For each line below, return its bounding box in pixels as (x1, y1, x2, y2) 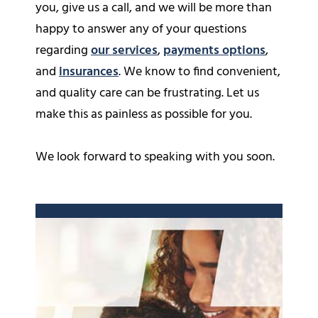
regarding (35, 40, 91, 61)
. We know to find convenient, (119, 61, 280, 82)
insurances (59, 61, 119, 82)
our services (91, 40, 158, 61)
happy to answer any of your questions (35, 18, 246, 40)
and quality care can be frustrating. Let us (35, 82, 259, 104)
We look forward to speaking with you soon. (35, 146, 275, 168)
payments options (163, 40, 265, 61)
